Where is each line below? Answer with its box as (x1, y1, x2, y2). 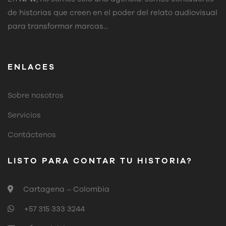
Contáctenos (8, 129, 56, 140)
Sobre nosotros (8, 90, 64, 100)
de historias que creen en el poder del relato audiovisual (8, 7, 217, 18)
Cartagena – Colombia (23, 184, 109, 194)
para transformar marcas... (8, 21, 108, 31)
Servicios (8, 109, 41, 120)
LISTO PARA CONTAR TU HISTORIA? (8, 155, 193, 166)
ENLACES (8, 61, 55, 73)
